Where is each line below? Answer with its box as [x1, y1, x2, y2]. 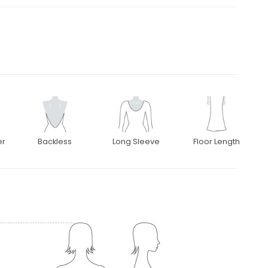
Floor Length [193, 136, 240, 147]
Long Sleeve [112, 136, 160, 147]
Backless [38, 136, 72, 147]
